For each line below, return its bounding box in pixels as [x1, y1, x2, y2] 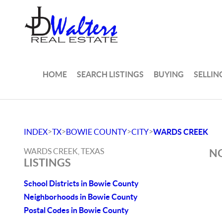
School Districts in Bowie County [24, 179, 139, 188]
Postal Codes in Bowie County [24, 206, 129, 215]
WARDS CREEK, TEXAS [24, 147, 104, 156]
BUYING [154, 69, 184, 79]
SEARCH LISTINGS [77, 69, 144, 79]
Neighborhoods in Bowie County [24, 192, 138, 201]
